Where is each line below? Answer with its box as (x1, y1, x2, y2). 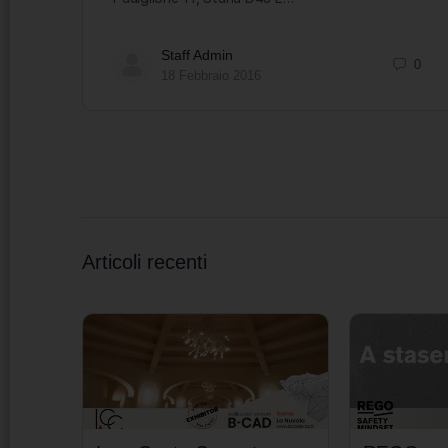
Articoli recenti (82, 250, 207, 273)
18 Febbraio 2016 (161, 67, 261, 83)
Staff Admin (161, 46, 233, 63)
